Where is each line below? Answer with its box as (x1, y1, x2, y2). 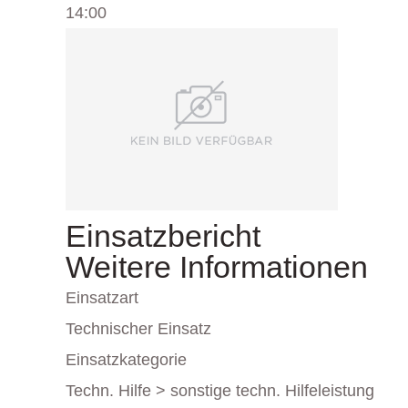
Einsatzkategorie (66, 351, 187, 369)
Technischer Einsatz (66, 320, 211, 338)
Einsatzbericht (66, 219, 260, 253)
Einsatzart (66, 289, 138, 307)
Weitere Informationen (66, 250, 368, 284)
